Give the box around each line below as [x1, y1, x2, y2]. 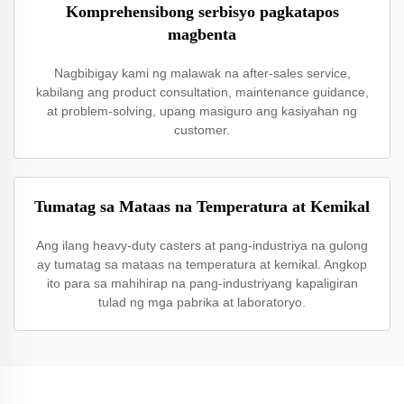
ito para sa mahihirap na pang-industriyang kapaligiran [46, 276, 358, 290]
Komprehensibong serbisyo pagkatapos [65, 3, 339, 21]
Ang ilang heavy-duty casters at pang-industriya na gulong [36, 238, 368, 252]
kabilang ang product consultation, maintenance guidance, [35, 85, 369, 99]
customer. [174, 123, 230, 137]
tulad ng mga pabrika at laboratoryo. [98, 295, 306, 309]
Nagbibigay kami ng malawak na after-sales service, [53, 66, 351, 80]
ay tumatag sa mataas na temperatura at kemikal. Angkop [37, 257, 367, 271]
